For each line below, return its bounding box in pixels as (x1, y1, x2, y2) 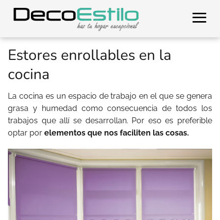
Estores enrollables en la (8, 45, 171, 65)
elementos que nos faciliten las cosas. (44, 128, 189, 137)
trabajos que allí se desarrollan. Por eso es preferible (8, 116, 212, 125)
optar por (8, 128, 44, 137)
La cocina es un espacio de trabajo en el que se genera (8, 91, 212, 101)
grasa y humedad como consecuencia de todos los (8, 104, 212, 113)
